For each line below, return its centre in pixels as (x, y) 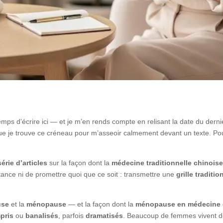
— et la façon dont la (101, 204)
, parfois (72, 215)
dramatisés (105, 215)
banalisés (42, 215)
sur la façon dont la (80, 163)
